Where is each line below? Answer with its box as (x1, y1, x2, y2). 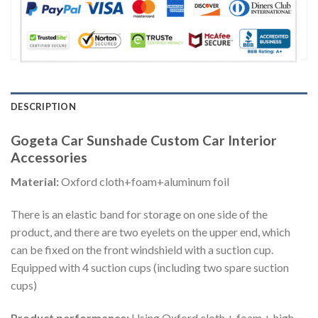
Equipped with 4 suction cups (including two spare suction (11, 260, 289, 274)
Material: (11, 175, 61, 189)
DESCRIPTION (11, 100, 76, 112)
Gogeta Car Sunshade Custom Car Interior (11, 131, 277, 148)
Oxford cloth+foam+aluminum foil (61, 175, 229, 189)
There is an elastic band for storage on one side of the (11, 207, 268, 221)
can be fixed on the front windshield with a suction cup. (11, 242, 273, 256)
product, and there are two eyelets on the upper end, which (11, 224, 290, 238)
